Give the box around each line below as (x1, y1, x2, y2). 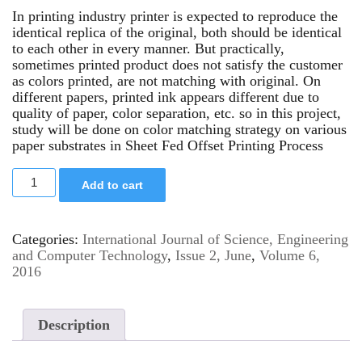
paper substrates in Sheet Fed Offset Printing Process (12, 137, 323, 154)
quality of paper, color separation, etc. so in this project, (12, 104, 341, 121)
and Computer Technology (12, 246, 167, 263)
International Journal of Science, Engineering (82, 230, 348, 247)
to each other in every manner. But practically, (12, 40, 284, 57)
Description (38, 316, 110, 333)
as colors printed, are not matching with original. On (12, 72, 321, 89)
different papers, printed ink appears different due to (12, 88, 319, 105)
